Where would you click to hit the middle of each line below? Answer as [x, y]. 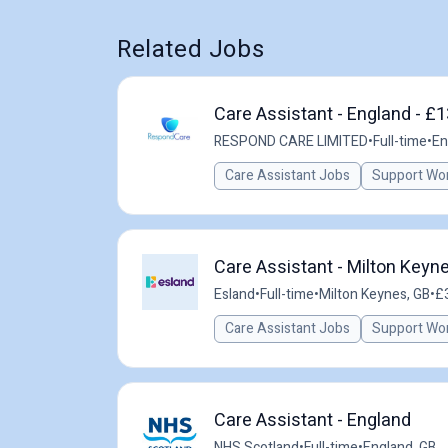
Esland [234, 294]
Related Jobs [191, 49]
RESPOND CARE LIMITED [291, 141]
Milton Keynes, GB [374, 294]
